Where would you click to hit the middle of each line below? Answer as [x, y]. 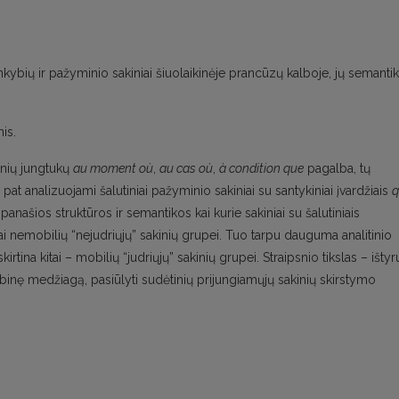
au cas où [186, 169]
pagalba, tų [337, 169]
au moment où [113, 169]
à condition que [261, 169]
